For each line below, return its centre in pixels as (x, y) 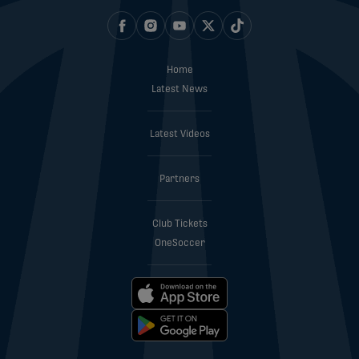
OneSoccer (179, 243)
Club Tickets (179, 224)
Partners (179, 179)
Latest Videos (179, 134)
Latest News (179, 89)
